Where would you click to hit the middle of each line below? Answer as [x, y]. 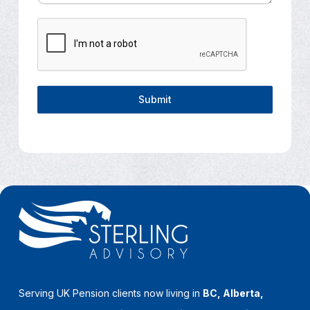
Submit [155, 99]
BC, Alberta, [234, 293]
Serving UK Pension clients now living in [111, 293]
